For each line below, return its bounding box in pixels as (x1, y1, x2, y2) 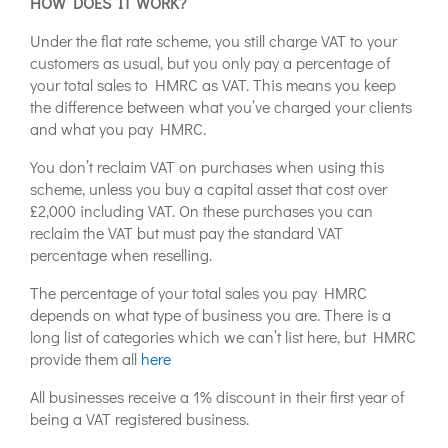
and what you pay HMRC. (30, 117, 206, 139)
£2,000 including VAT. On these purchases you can (30, 199, 373, 221)
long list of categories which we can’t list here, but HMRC (30, 325, 416, 347)
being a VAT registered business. (30, 407, 249, 429)
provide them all (30, 347, 141, 369)
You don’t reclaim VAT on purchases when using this (30, 155, 384, 177)
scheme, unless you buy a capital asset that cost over (30, 177, 387, 199)
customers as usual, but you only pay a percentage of (30, 51, 390, 73)
